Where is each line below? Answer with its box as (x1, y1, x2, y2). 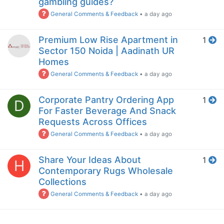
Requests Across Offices (38, 116, 147, 127)
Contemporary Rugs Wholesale (38, 165, 173, 176)
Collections (38, 176, 86, 187)
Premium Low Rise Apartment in (38, 34, 178, 45)
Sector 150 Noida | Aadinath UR (38, 45, 174, 56)
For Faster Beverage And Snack (38, 105, 176, 116)
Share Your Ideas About (38, 154, 141, 165)
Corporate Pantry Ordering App (38, 94, 174, 105)
